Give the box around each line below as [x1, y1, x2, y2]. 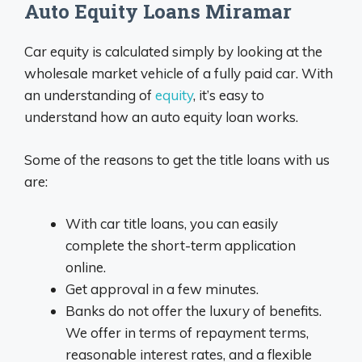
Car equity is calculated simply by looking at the [24, 43, 322, 61]
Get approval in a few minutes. [65, 280, 259, 298]
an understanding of [24, 86, 155, 104]
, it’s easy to [193, 86, 264, 104]
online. [65, 259, 106, 276]
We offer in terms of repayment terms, [65, 324, 309, 342]
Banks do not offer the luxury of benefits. [65, 302, 322, 320]
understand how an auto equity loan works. [24, 108, 298, 126]
